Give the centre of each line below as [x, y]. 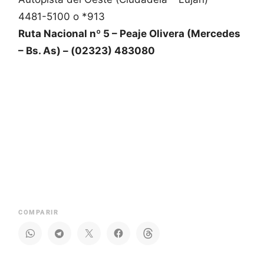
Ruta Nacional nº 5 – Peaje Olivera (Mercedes [129, 34]
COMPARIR [38, 213]
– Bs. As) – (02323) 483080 [87, 51]
